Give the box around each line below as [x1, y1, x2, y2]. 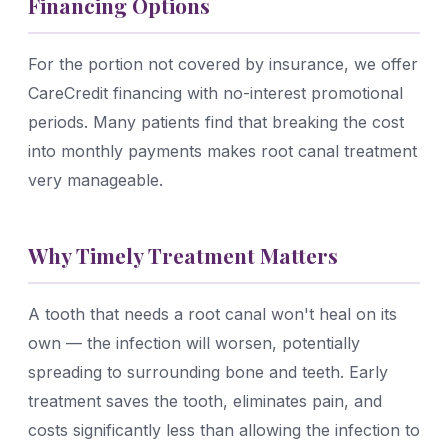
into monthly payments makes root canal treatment [28, 140, 417, 161]
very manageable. [28, 169, 163, 190]
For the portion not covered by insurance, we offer [28, 53, 418, 74]
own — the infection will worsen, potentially [28, 332, 360, 353]
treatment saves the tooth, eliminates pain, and [28, 390, 382, 411]
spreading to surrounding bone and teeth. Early [28, 361, 388, 382]
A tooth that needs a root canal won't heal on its [28, 303, 397, 324]
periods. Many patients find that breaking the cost [28, 111, 404, 132]
